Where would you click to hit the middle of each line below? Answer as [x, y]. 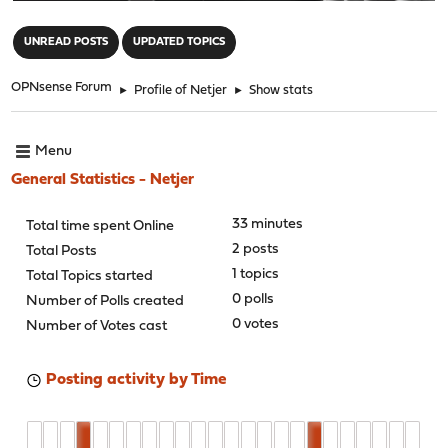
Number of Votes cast [97, 326]
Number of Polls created [105, 301]
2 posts [255, 249]
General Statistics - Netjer [103, 179]
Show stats [281, 90]
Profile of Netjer [181, 90]
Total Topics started [90, 276]
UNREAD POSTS [66, 42]
